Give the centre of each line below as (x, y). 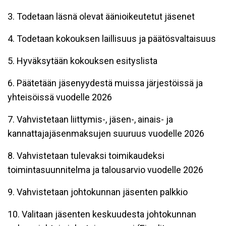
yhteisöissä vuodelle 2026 (60, 97)
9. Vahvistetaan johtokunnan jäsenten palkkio (98, 192)
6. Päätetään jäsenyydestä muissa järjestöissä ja (105, 83)
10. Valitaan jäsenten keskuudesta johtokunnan (102, 214)
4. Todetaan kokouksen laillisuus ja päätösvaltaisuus (112, 38)
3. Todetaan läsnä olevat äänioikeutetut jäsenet (101, 16)
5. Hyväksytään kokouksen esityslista (82, 61)
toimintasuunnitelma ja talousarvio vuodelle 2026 (105, 169)
